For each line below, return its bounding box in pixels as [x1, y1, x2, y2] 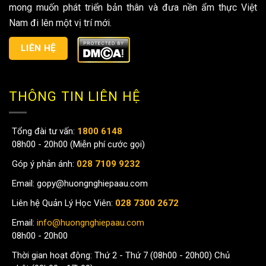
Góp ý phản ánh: [12, 158, 77, 169]
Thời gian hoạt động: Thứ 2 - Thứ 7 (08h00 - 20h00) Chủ [12, 249, 230, 261]
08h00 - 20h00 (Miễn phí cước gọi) [12, 138, 145, 150]
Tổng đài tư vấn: [12, 125, 75, 137]
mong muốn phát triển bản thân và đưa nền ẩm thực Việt [9, 2, 257, 14]
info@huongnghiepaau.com [34, 217, 144, 228]
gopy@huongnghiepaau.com [34, 178, 148, 189]
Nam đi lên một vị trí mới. [9, 17, 112, 29]
